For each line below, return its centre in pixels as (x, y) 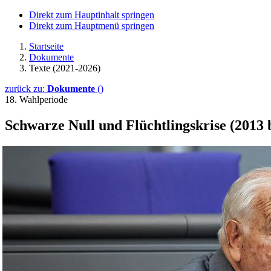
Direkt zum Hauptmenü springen (92, 26)
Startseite (46, 46)
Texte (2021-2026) (65, 68)
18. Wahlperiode (36, 100)
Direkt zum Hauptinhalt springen (92, 15)
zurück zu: (26, 89)
